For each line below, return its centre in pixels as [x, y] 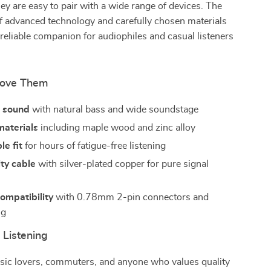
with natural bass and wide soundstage [114, 109]
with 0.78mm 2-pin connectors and [131, 197]
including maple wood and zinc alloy [117, 128]
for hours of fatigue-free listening [94, 146]
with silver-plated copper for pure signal [122, 164]
